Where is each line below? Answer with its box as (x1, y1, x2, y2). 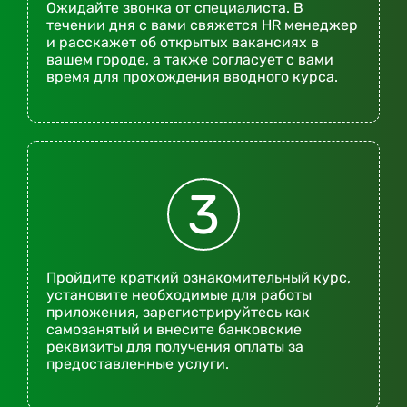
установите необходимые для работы (46, 286, 312, 304)
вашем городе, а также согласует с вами (46, 51, 333, 69)
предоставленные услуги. (46, 355, 229, 373)
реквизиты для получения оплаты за (46, 338, 303, 356)
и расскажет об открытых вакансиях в (46, 34, 319, 52)
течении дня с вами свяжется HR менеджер (46, 16, 358, 35)
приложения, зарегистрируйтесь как (46, 303, 310, 322)
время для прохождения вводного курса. (46, 68, 338, 86)
